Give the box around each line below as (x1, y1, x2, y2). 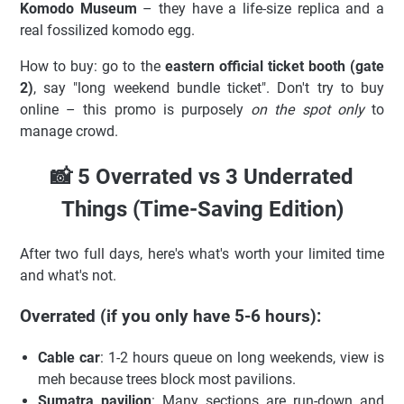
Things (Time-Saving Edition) (60, 197, 344, 223)
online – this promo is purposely (20, 101, 252, 119)
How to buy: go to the (20, 58, 165, 76)
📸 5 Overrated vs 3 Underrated (50, 164, 353, 190)
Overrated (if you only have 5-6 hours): (20, 306, 321, 326)
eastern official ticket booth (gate (164, 58, 385, 76)
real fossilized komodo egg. (20, 22, 195, 40)
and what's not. (20, 267, 116, 285)
